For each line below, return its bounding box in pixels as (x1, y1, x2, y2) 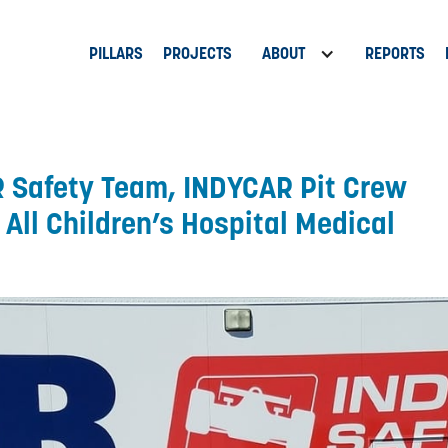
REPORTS (365, 43, 425, 65)
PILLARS (89, 43, 143, 65)
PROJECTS (163, 43, 232, 65)
